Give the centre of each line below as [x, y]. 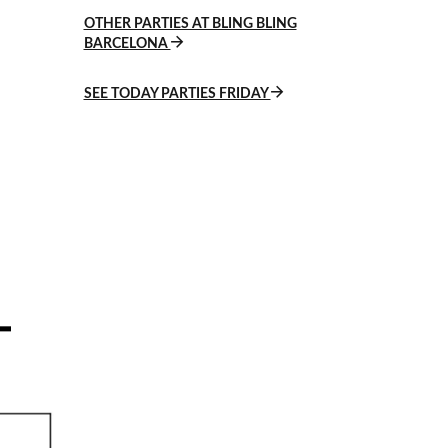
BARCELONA [127, 44]
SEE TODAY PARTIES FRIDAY [177, 94]
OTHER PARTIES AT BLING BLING [190, 24]
